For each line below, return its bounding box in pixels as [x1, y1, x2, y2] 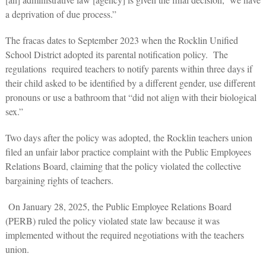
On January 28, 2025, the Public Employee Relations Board [8, 200, 232, 213]
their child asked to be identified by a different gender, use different [5, 77, 255, 90]
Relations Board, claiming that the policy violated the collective [5, 160, 241, 173]
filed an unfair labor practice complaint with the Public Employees [5, 145, 251, 159]
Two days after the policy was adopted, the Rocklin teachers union [5, 131, 252, 144]
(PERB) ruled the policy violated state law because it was [5, 214, 220, 227]
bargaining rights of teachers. [5, 174, 125, 187]
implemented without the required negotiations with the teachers [5, 229, 244, 242]
